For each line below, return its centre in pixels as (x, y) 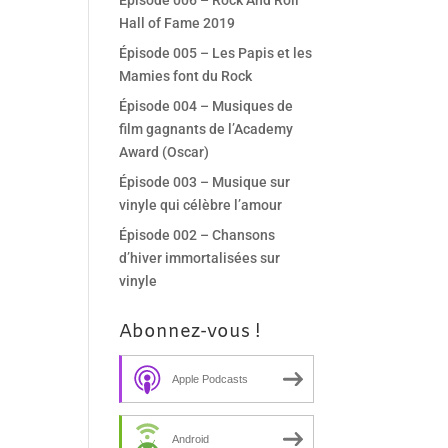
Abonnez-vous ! (190, 332)
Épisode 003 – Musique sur (205, 182)
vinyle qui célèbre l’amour (201, 205)
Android (191, 438)
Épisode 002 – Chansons (197, 235)
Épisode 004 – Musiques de (206, 106)
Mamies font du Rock (186, 76)
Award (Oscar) (164, 152)
